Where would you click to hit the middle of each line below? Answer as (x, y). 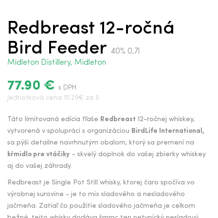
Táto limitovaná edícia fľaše (54, 119)
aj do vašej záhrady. (40, 166)
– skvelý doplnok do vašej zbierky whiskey (138, 154)
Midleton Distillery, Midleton (57, 63)
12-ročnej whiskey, (165, 119)
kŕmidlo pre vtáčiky (38, 154)
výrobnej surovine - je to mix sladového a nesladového (96, 194)
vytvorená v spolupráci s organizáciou (69, 131)
